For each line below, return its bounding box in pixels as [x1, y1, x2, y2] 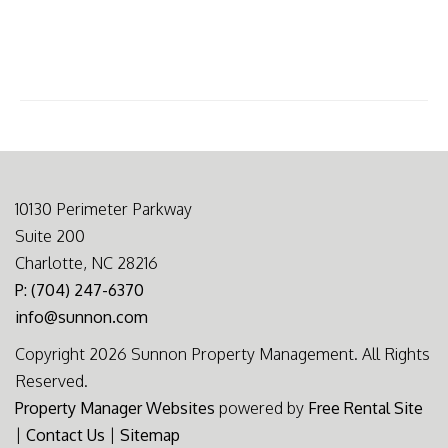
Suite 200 [15, 225, 85, 246]
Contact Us [26, 424, 105, 445]
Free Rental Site [308, 397, 423, 418]
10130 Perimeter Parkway [15, 198, 192, 219]
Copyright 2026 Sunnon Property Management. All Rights [15, 343, 430, 364]
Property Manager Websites [15, 397, 215, 418]
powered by [215, 397, 308, 418]
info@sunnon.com [15, 306, 148, 327]
